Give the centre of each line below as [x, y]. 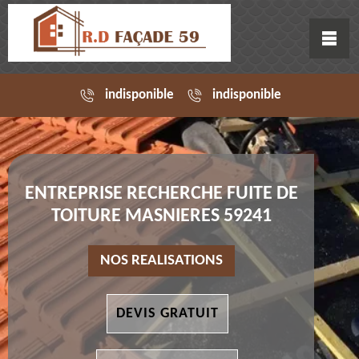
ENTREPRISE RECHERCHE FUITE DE [161, 194]
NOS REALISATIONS [161, 261]
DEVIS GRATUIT [167, 314]
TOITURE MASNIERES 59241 [161, 217]
